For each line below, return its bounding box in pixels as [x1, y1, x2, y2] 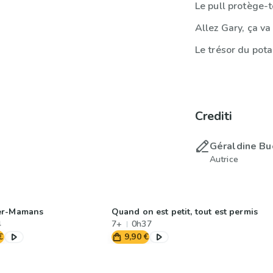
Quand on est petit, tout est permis [111, 206, 258, 218]
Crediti [194, 108, 232, 124]
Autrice [209, 154, 238, 165]
